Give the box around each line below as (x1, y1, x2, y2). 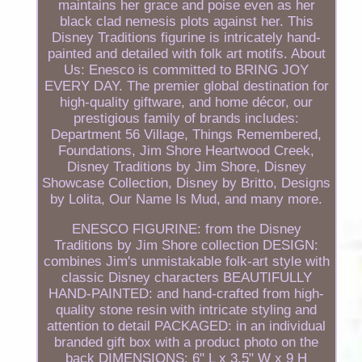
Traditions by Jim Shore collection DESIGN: (54, 238, 319, 254)
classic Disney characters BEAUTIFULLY (61, 270, 312, 286)
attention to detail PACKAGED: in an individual (47, 318, 326, 335)
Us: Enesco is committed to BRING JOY (64, 62, 309, 78)
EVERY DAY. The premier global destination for (44, 78, 329, 95)
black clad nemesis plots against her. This (59, 14, 314, 30)
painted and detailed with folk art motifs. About (47, 46, 326, 62)
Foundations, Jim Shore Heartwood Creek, (58, 143, 315, 159)
